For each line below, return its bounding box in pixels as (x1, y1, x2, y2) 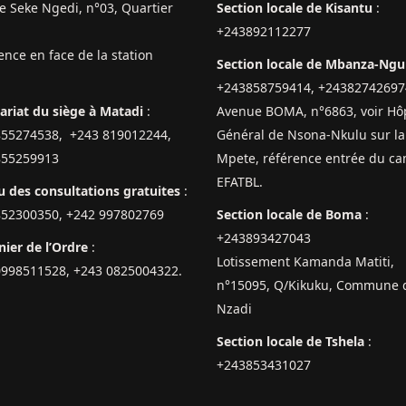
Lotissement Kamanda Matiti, (217, 253, 394, 271)
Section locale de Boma (217, 206, 362, 224)
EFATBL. (217, 173, 263, 191)
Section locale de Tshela (217, 333, 364, 351)
